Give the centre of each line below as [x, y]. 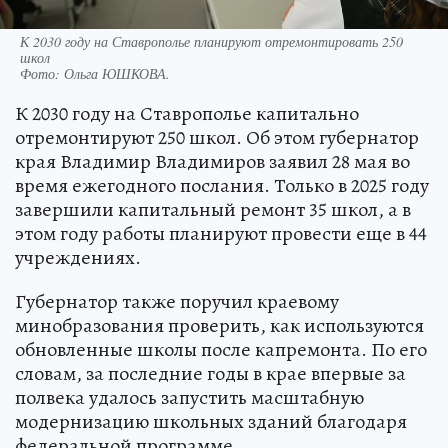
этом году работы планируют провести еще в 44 [221, 234]
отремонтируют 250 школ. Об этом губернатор [217, 138]
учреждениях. [78, 258]
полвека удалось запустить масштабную [189, 398]
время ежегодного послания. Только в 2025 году [222, 186]
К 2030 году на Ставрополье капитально [187, 114]
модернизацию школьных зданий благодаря [211, 422]
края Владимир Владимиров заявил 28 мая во [212, 162]
